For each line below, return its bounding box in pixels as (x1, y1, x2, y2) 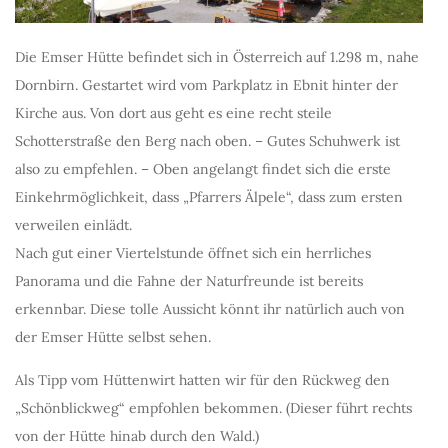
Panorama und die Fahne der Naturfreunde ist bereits (15, 271, 363, 290)
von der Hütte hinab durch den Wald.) (15, 426, 259, 445)
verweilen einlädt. (15, 215, 132, 234)
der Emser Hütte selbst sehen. (15, 327, 211, 346)
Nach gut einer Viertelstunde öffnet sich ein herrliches (15, 243, 371, 262)
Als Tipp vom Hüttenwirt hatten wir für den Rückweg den (15, 370, 390, 389)
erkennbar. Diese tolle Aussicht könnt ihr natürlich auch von (15, 299, 405, 318)
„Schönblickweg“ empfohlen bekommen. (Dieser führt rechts (15, 398, 412, 417)
